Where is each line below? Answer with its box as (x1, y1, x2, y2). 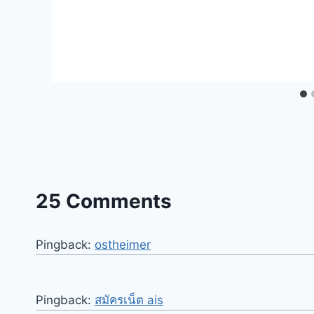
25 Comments (36, 189, 172, 214)
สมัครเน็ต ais (95, 293, 163, 308)
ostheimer (95, 238, 151, 252)
